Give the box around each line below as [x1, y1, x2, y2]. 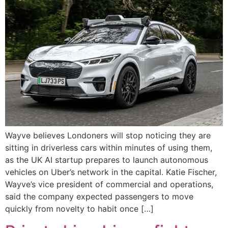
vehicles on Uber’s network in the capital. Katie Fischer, [5, 166, 217, 177]
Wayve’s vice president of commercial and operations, [5, 179, 213, 189]
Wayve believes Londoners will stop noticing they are [5, 130, 211, 140]
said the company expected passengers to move [5, 191, 193, 202]
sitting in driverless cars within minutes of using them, [5, 142, 212, 153]
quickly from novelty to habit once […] [5, 203, 154, 214]
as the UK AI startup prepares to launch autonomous [5, 154, 208, 165]
